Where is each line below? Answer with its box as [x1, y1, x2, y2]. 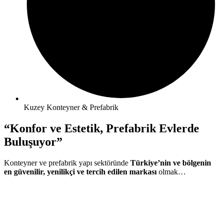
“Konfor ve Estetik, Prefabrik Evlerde [4, 122, 199, 135]
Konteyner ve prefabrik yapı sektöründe [4, 159, 130, 167]
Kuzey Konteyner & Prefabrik [24, 103, 118, 112]
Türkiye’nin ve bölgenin [130, 159, 211, 167]
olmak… [157, 167, 186, 176]
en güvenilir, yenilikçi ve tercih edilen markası [4, 167, 157, 176]
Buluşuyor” [4, 135, 62, 149]
